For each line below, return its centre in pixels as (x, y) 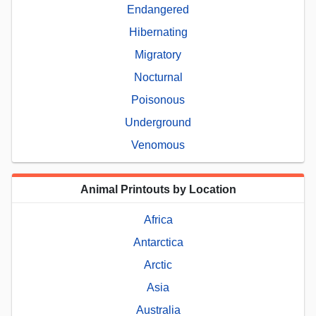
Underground (158, 122)
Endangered (158, 9)
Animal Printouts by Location (158, 189)
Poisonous (158, 99)
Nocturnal (158, 77)
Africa (158, 219)
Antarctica (158, 242)
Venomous (158, 145)
